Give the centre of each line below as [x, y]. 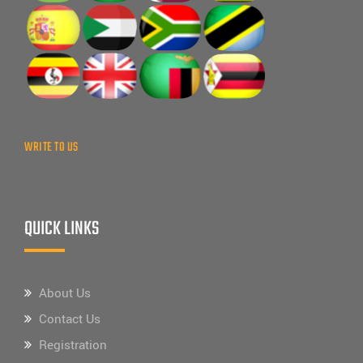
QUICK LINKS [62, 228]
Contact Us [70, 319]
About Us [65, 293]
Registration [73, 345]
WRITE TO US [51, 147]
